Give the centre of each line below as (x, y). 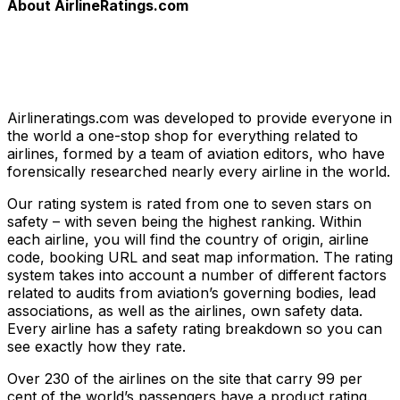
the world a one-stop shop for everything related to (183, 136)
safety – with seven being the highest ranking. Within (184, 222)
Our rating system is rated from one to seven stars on (189, 204)
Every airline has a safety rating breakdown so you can (195, 329)
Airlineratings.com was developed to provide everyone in (200, 118)
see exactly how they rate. (96, 347)
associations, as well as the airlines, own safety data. (185, 311)
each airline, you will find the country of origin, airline (188, 240)
